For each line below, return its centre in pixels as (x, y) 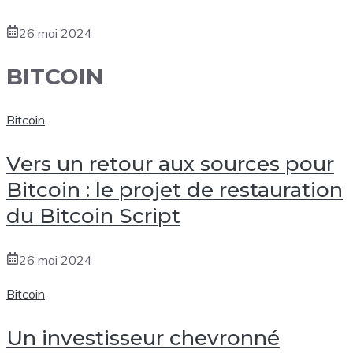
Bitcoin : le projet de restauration (175, 190)
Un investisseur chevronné (143, 338)
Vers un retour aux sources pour (170, 163)
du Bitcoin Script (93, 216)
